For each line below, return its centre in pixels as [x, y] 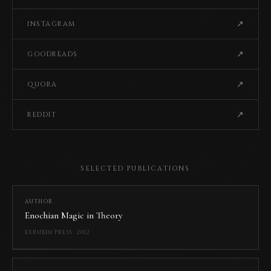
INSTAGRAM [51, 24]
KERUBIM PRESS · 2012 [57, 232]
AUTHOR [39, 202]
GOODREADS [53, 54]
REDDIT [42, 115]
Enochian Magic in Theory [73, 215]
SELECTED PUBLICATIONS [135, 169]
